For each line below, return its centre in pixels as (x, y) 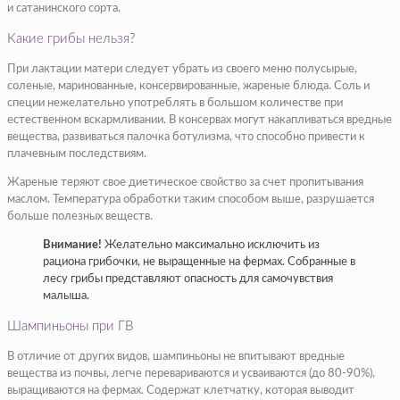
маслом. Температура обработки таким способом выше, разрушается (191, 200)
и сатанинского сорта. (64, 9)
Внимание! (72, 246)
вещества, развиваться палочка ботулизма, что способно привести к (186, 137)
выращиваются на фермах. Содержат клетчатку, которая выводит (181, 391)
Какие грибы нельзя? (71, 39)
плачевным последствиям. (77, 154)
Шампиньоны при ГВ (70, 327)
